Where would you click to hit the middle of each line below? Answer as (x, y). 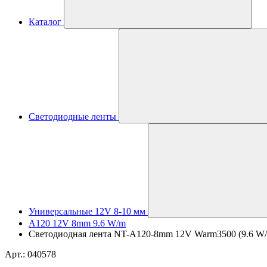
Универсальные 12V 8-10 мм (87, 211)
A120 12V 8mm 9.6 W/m (77, 223)
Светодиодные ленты (72, 117)
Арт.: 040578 (30, 254)
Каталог (45, 22)
